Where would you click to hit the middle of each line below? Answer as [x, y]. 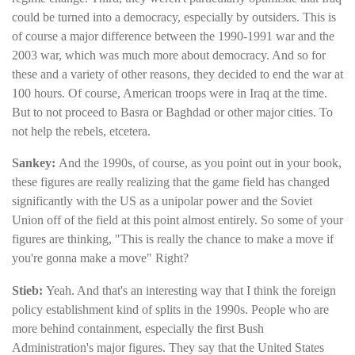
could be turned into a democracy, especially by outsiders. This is [174, 17]
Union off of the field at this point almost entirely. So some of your [177, 220]
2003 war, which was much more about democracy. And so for [169, 55]
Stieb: [29, 290]
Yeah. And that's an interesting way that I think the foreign [191, 290]
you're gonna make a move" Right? [100, 258]
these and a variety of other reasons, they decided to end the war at [177, 74]
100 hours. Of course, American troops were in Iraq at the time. [170, 93]
